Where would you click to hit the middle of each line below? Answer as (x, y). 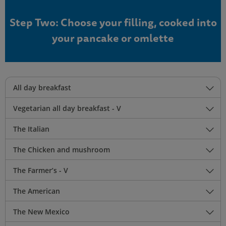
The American (37, 191)
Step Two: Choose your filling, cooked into (113, 23)
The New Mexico (41, 212)
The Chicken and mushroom (62, 150)
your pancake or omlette (113, 38)
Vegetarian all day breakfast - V (67, 108)
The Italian (31, 129)
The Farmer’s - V (41, 171)
